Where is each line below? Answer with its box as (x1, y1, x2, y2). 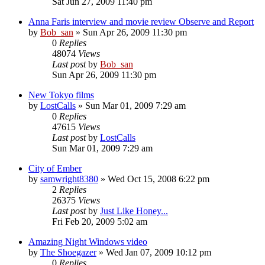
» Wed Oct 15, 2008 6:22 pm (98, 173, 209, 184)
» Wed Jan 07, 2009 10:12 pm (96, 247, 211, 257)
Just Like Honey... (100, 205, 168, 216)
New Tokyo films (28, 89, 94, 100)
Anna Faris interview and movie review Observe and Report (28, 16, 254, 27)
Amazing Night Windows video (28, 236, 147, 247)
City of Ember (28, 163, 82, 173)
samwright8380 (40, 173, 98, 184)
